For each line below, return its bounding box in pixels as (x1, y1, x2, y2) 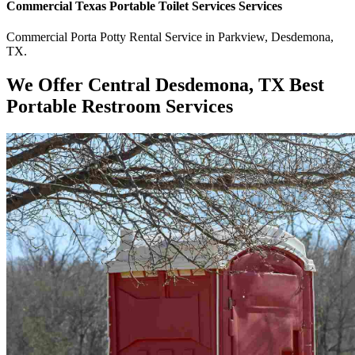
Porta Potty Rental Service (71, 30, 202, 44)
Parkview (218, 30, 265, 44)
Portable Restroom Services (6, 96, 233, 117)
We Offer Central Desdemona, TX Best (6, 74, 324, 96)
